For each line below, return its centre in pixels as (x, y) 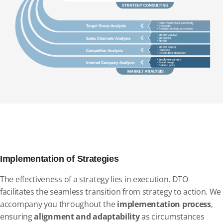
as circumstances (172, 216)
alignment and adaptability (87, 216)
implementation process (164, 204)
